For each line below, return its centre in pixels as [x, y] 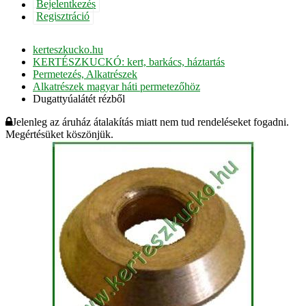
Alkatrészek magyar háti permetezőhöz [116, 86]
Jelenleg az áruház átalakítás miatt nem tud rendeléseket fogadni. [151, 122]
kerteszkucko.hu [68, 49]
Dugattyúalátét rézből [79, 98]
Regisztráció [63, 16]
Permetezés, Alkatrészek [85, 74]
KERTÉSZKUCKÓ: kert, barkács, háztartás [129, 61]
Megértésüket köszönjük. [59, 134]
